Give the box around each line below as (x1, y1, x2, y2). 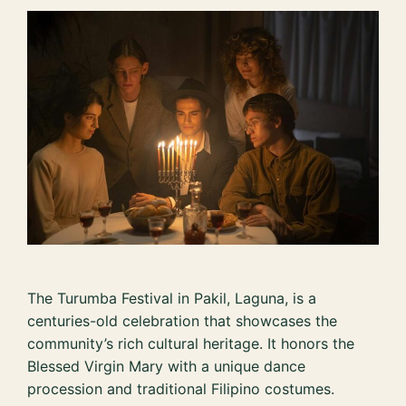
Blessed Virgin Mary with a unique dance (27, 356, 306, 375)
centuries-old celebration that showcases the (27, 311, 338, 330)
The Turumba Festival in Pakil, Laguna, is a (27, 288, 317, 307)
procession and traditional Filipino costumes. (27, 379, 335, 398)
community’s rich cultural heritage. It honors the (27, 333, 355, 353)
